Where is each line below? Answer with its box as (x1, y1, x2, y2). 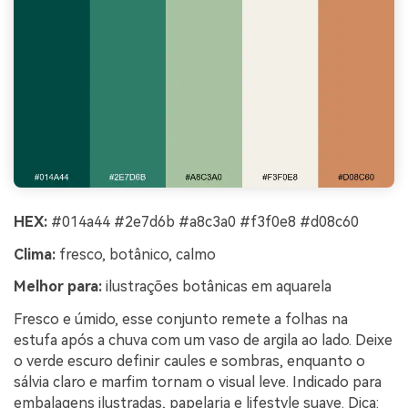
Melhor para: (14, 278, 102, 296)
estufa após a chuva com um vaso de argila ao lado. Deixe (14, 331, 393, 350)
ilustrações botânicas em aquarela (102, 278, 331, 296)
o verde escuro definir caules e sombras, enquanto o (14, 352, 365, 371)
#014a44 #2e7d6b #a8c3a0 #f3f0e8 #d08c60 (47, 212, 359, 230)
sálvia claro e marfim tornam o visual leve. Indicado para (14, 373, 382, 392)
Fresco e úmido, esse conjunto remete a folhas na (14, 311, 348, 329)
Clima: (14, 245, 56, 263)
